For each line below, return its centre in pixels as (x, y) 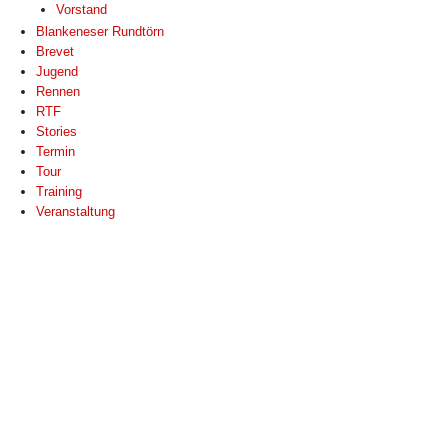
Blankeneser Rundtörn (100, 31)
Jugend (57, 71)
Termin (55, 151)
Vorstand (81, 9)
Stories (56, 131)
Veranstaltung (75, 211)
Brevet (55, 51)
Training (59, 191)
